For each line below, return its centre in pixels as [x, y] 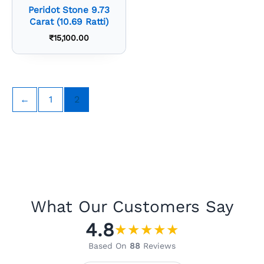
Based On [109, 245]
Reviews [158, 245]
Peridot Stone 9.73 [69, 10]
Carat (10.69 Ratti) [69, 22]
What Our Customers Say [132, 206]
